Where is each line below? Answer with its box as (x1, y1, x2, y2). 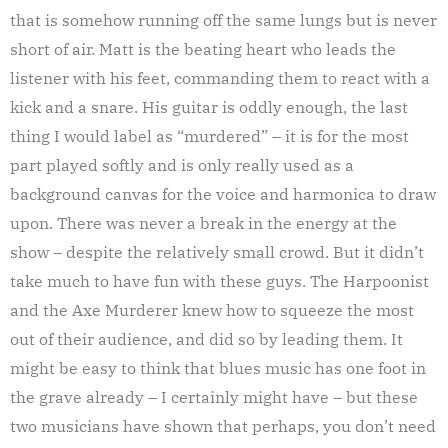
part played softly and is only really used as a (10, 154, 354, 175)
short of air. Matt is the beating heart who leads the (10, 38, 396, 59)
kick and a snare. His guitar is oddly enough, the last (10, 96, 408, 117)
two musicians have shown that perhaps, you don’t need (10, 415, 436, 436)
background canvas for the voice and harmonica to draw (10, 183, 436, 204)
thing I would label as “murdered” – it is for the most (10, 125, 409, 146)
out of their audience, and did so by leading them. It (10, 328, 403, 349)
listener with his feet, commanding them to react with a (10, 67, 430, 88)
